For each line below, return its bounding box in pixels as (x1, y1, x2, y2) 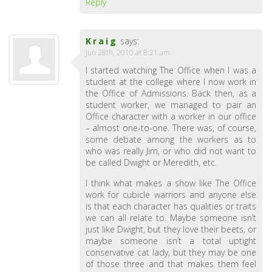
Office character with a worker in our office (85, 110, 257, 122)
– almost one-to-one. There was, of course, (85, 122, 257, 134)
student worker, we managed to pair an (85, 99, 257, 110)
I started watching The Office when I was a (85, 64, 257, 76)
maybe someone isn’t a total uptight (85, 235, 257, 246)
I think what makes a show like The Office (85, 177, 257, 189)
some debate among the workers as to (85, 134, 257, 145)
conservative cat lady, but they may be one (85, 246, 257, 258)
